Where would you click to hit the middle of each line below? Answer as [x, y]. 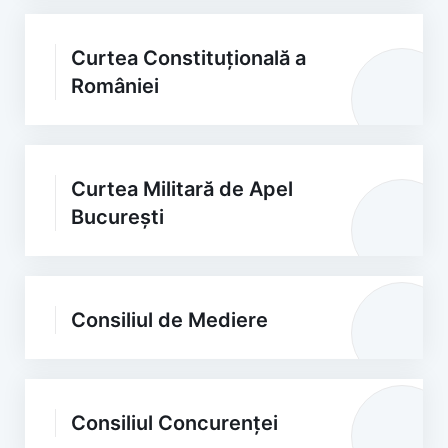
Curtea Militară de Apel [182, 189]
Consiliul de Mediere [169, 320]
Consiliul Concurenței [174, 423]
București [117, 217]
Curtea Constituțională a [188, 58]
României [115, 86]
